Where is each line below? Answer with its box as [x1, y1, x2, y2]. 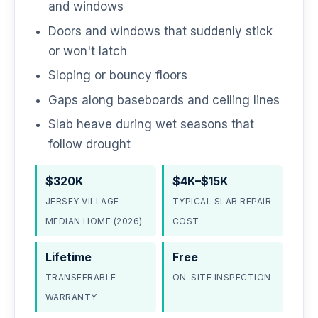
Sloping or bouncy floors [48, 68, 188, 83]
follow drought [48, 136, 131, 151]
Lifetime [45, 250, 92, 265]
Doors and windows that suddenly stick [48, 23, 273, 38]
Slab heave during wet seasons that [48, 116, 255, 131]
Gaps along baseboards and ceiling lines [48, 92, 280, 107]
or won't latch [48, 43, 128, 58]
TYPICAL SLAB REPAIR [172, 195, 272, 207]
